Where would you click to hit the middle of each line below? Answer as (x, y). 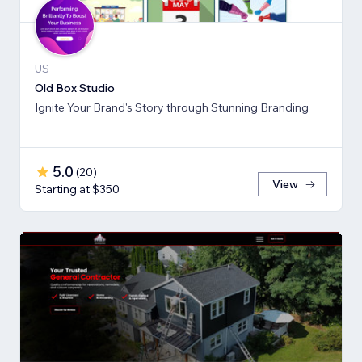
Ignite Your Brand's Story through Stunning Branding (172, 108)
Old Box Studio (75, 88)
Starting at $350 (77, 189)
